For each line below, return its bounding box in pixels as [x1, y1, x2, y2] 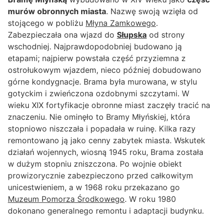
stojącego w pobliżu [8, 18, 86, 28]
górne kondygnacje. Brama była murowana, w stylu [8, 77, 197, 87]
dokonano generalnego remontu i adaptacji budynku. [8, 206, 204, 216]
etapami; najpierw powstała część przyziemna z [8, 53, 186, 64]
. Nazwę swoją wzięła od [106, 6, 198, 17]
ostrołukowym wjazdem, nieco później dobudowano [8, 65, 201, 75]
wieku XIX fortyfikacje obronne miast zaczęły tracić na [8, 100, 210, 110]
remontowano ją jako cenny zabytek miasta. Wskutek [8, 135, 205, 146]
